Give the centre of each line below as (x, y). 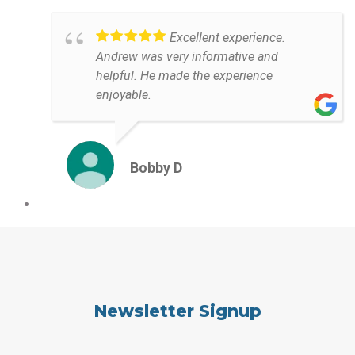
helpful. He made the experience (184, 76)
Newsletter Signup (177, 311)
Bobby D (156, 168)
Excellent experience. (227, 38)
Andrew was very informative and (187, 57)
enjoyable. (124, 95)
